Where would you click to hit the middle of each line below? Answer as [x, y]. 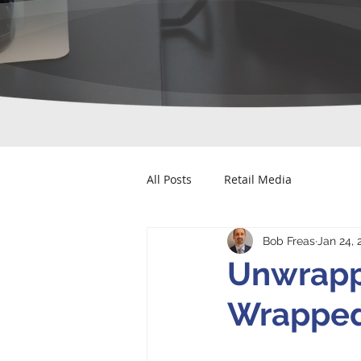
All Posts [169, 179]
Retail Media [258, 179]
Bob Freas [289, 241]
